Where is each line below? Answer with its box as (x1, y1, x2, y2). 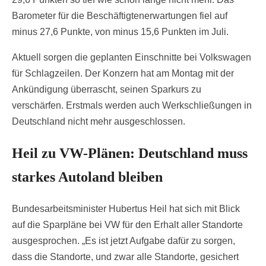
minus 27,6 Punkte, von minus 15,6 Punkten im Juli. (12, 27, 229, 37)
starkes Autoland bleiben (12, 169, 163, 185)
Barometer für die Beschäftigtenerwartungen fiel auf (12, 11, 227, 21)
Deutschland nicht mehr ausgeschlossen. (12, 116, 185, 127)
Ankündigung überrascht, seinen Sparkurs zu (12, 84, 201, 95)
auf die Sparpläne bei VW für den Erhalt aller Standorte (12, 219, 243, 230)
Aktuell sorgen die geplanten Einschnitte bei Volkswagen (12, 52, 251, 63)
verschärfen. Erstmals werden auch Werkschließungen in (12, 100, 252, 111)
